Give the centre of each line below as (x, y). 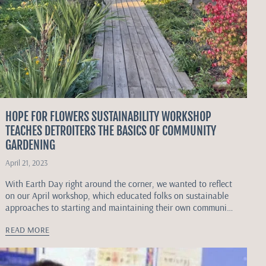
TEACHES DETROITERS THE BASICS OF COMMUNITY (111, 131)
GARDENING (31, 145)
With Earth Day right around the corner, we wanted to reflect (119, 183)
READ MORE (28, 229)
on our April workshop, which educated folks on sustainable (117, 195)
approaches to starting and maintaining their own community (120, 207)
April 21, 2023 (27, 162)
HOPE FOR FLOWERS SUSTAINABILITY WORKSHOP (109, 116)
